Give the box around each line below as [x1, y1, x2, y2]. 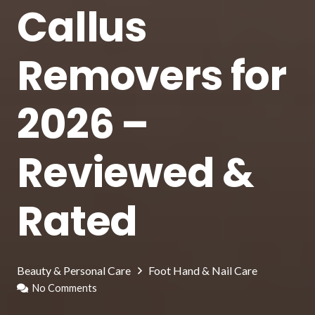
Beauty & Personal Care [17, 264, 131, 277]
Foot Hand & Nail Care [148, 264, 258, 277]
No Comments [32, 282, 97, 294]
